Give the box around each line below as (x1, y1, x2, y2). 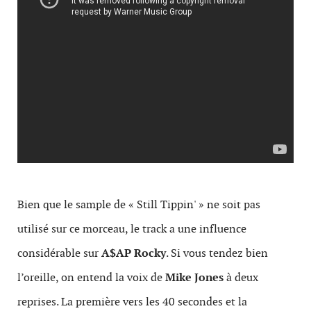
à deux (224, 270, 258, 285)
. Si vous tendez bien (166, 246, 268, 260)
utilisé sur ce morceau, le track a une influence (17, 221, 246, 236)
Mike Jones (165, 270, 224, 285)
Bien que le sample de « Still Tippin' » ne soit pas (17, 197, 260, 212)
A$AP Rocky (101, 246, 166, 260)
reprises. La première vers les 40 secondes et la (17, 294, 247, 309)
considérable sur (17, 246, 101, 260)
